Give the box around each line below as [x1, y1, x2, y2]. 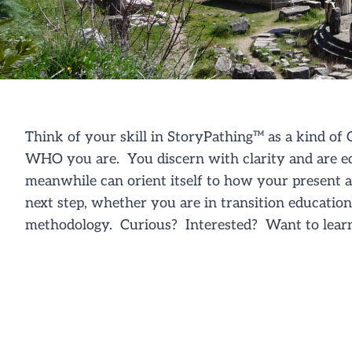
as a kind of [267, 129, 343, 145]
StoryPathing [167, 129, 253, 145]
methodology [24, 217, 109, 233]
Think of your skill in [24, 129, 167, 145]
